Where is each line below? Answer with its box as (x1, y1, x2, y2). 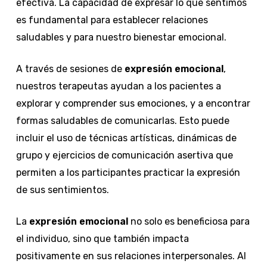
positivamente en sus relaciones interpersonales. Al (15, 250, 246, 262)
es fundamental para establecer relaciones (15, 14, 208, 26)
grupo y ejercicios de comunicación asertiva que (15, 149, 233, 161)
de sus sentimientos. (15, 184, 109, 195)
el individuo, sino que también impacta (15, 232, 189, 244)
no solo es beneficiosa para (128, 215, 250, 227)
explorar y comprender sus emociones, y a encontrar (15, 97, 250, 109)
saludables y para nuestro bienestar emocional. (15, 31, 226, 43)
